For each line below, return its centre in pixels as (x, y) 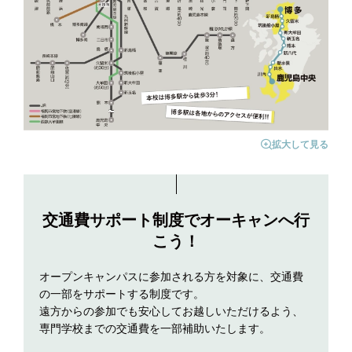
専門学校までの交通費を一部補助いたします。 (155, 329)
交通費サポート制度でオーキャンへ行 (176, 220)
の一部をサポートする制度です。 (122, 294)
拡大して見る (300, 145)
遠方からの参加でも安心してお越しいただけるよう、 (171, 312)
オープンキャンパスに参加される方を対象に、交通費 (171, 277)
